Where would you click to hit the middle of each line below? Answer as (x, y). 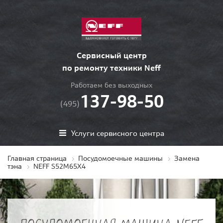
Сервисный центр (111, 56)
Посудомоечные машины (120, 159)
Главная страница (37, 159)
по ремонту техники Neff (111, 68)
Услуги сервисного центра (117, 133)
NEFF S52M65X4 (59, 167)
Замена (187, 159)
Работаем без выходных (111, 85)
